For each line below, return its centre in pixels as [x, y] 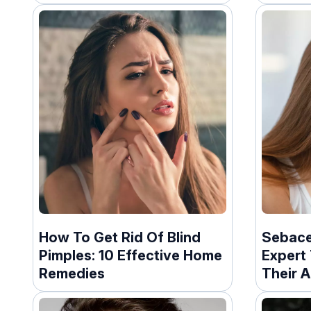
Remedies [72, 273]
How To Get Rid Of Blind [120, 237]
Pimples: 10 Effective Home [131, 255]
